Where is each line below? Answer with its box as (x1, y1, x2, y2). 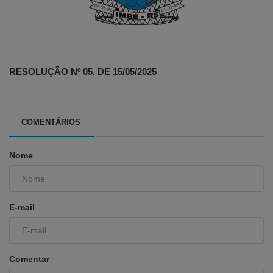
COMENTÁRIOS (21, 118, 80, 127)
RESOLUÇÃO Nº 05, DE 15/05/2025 (9, 66, 157, 77)
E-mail (9, 202, 35, 213)
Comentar (9, 254, 49, 264)
